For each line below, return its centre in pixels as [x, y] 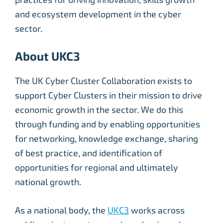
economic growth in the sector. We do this [99, 110]
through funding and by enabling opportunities [108, 124]
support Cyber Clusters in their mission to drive [109, 95]
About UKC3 [48, 57]
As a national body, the [61, 210]
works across [157, 210]
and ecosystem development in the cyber [98, 14]
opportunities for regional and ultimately [97, 167]
